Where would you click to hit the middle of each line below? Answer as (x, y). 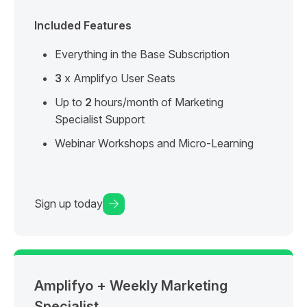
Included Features (83, 25)
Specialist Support (100, 119)
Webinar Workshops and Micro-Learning (154, 143)
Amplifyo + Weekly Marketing (131, 285)
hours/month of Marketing (158, 102)
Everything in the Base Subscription (142, 54)
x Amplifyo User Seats (119, 78)
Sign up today (69, 204)
